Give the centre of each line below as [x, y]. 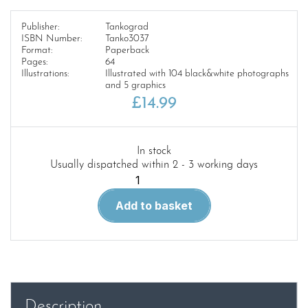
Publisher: [40, 27]
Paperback [127, 50]
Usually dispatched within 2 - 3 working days [154, 165]
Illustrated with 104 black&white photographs [197, 74]
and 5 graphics [135, 85]
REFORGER [165, 212]
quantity [155, 245]
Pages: [34, 62]
